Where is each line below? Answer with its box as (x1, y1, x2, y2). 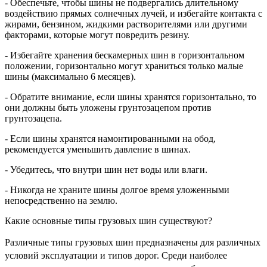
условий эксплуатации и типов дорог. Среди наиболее (5, 250, 227, 260)
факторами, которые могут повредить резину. (5, 29, 190, 40)
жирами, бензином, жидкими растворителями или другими (5, 18, 247, 29)
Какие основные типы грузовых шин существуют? (5, 215, 212, 226)
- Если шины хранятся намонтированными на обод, (5, 133, 216, 144)
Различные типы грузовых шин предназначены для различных (5, 237, 260, 247)
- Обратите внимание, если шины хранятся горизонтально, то (5, 91, 256, 102)
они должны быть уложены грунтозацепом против (5, 102, 212, 113)
